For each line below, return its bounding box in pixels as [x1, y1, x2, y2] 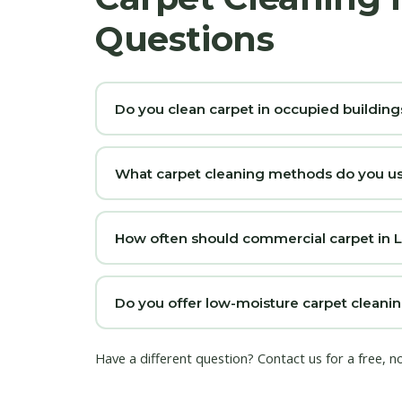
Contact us [258, 349, 322, 368]
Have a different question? [95, 349, 258, 368]
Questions [95, 18, 275, 61]
